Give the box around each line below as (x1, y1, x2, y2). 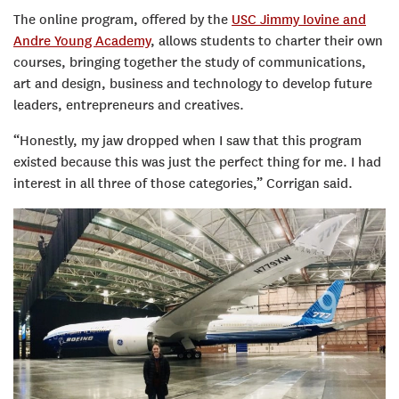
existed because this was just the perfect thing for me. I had (13, 154, 381, 171)
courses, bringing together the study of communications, (13, 54, 366, 71)
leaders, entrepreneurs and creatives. (13, 97, 244, 114)
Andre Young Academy (13, 33, 151, 50)
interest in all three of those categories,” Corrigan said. (13, 175, 353, 192)
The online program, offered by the (13, 12, 232, 28)
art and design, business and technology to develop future (13, 76, 372, 93)
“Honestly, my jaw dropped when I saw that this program (13, 133, 362, 150)
